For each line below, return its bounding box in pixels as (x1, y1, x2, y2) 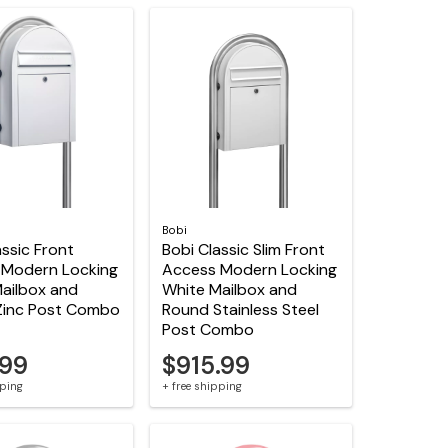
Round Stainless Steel (162, 299, 320, 321)
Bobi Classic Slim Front (162, 239, 326, 261)
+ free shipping (162, 378, 243, 393)
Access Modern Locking (162, 259, 338, 281)
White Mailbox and (162, 279, 298, 301)
